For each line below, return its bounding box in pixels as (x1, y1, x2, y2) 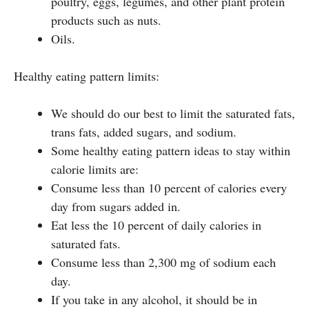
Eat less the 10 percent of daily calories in (51, 216, 261, 233)
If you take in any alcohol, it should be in (51, 290, 257, 308)
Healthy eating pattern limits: (14, 67, 159, 84)
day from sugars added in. (51, 197, 181, 215)
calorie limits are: (51, 160, 139, 177)
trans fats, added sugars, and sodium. (51, 123, 241, 140)
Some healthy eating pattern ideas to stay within (51, 141, 290, 159)
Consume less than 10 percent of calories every (51, 179, 287, 196)
